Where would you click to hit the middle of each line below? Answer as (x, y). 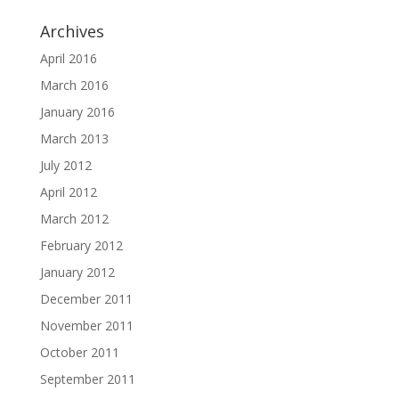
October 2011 (79, 352)
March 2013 (74, 138)
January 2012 (77, 272)
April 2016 (68, 58)
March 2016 (74, 85)
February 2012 (81, 245)
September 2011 (87, 379)
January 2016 (77, 112)
